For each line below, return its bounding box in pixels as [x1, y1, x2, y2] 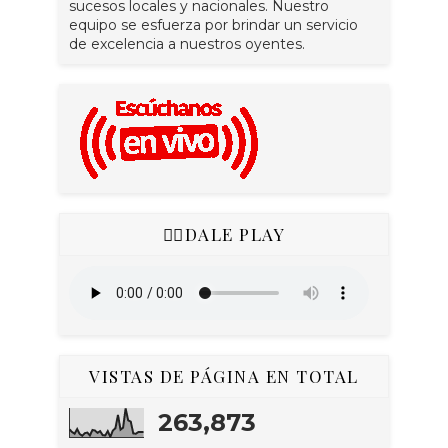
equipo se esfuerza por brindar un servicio [69, 16, 358, 34]
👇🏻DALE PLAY [163, 223, 285, 245]
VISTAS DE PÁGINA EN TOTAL [89, 365, 359, 387]
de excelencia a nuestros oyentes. [69, 35, 305, 53]
